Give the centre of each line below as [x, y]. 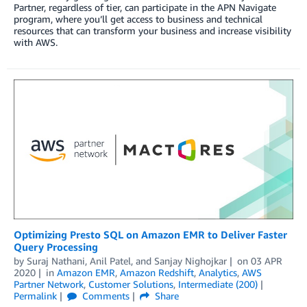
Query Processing [56, 246]
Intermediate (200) [218, 284]
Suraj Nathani [56, 260]
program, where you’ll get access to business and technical [138, 19]
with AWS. [36, 42]
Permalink [35, 295]
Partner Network [49, 284]
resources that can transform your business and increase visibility [152, 31]
